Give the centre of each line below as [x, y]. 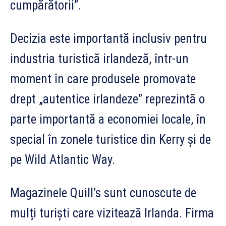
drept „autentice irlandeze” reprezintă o [107, 99]
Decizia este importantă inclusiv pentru [108, 38]
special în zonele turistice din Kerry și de [110, 139]
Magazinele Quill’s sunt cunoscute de [103, 193]
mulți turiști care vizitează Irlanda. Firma [112, 213]
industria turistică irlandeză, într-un [99, 59]
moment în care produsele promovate [103, 79]
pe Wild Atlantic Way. [63, 159]
